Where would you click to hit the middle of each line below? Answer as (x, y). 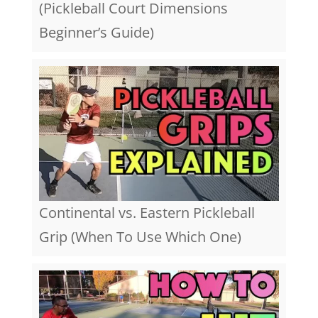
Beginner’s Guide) (96, 32)
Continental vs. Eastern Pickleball (147, 213)
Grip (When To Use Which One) (140, 237)
